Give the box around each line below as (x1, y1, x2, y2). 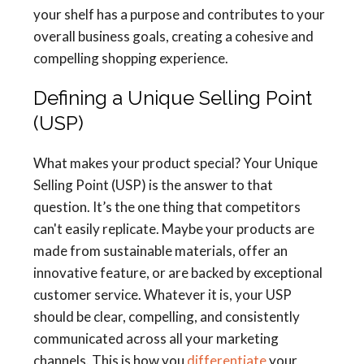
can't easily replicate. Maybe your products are (33, 220, 314, 238)
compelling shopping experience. (33, 50, 228, 67)
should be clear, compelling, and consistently (33, 308, 300, 326)
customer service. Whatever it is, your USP (33, 286, 292, 304)
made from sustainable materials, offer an (33, 242, 288, 260)
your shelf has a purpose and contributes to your (33, 6, 325, 24)
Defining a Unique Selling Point (33, 86, 312, 110)
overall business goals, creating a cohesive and (33, 28, 314, 45)
